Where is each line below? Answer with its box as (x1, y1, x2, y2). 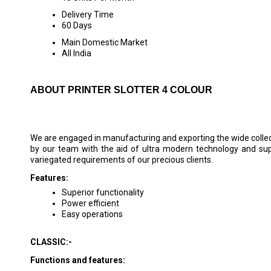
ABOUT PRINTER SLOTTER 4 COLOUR (30, 85, 212, 95)
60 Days (62, 21, 92, 30)
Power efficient (62, 198, 119, 208)
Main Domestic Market (62, 38, 148, 47)
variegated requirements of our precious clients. (30, 155, 213, 165)
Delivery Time (62, 10, 114, 19)
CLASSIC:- (30, 237, 72, 247)
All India (62, 48, 91, 58)
